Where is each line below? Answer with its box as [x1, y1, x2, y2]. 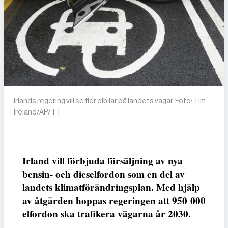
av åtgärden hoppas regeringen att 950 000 [22, 193, 206, 208]
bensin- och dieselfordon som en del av [22, 167, 185, 182]
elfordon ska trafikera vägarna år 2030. [22, 207, 191, 221]
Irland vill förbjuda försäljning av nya [22, 154, 183, 168]
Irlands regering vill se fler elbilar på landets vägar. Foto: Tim [14, 97, 206, 105]
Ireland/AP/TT [14, 108, 62, 117]
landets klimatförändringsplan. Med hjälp [22, 180, 200, 195]
